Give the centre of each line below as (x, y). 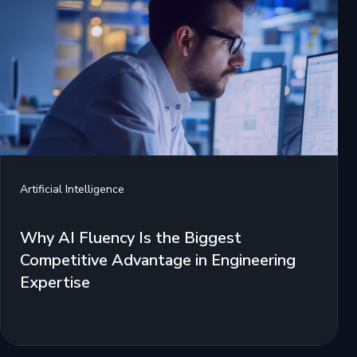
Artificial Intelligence (72, 190)
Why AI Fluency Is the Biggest (131, 238)
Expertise (55, 283)
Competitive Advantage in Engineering (158, 261)
